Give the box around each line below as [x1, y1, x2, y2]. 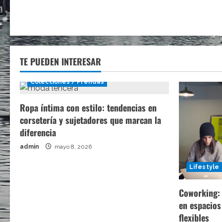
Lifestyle [189, 163, 219, 170]
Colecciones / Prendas [30, 78, 105, 85]
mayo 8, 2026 [53, 143, 92, 150]
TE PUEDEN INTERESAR [20, 55, 101, 68]
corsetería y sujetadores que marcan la [20, 113, 161, 126]
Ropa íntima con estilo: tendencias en [20, 101, 157, 114]
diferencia [20, 126, 56, 139]
